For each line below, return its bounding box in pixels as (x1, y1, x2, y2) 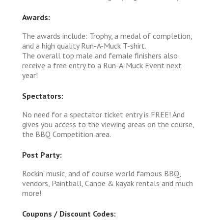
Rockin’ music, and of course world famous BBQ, (22, 168, 181, 178)
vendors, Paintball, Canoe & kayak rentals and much (22, 178, 193, 188)
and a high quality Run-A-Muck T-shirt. (22, 40, 146, 51)
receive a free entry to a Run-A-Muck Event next (22, 60, 182, 70)
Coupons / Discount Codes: (22, 208, 116, 219)
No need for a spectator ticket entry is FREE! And (22, 109, 185, 119)
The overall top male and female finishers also (22, 50, 178, 60)
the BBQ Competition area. (22, 129, 111, 139)
